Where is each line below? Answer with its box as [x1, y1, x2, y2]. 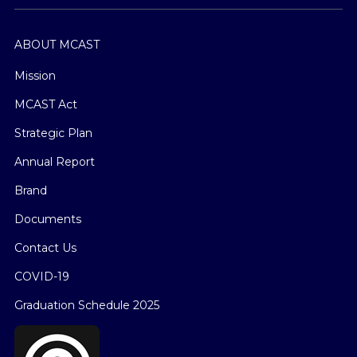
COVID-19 [14, 269, 69, 284]
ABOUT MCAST [14, 37, 100, 52]
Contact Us [14, 240, 76, 255]
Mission [14, 68, 56, 83]
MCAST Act [14, 96, 77, 112]
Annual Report [14, 154, 95, 169]
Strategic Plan [14, 125, 92, 140]
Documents [14, 211, 81, 226]
